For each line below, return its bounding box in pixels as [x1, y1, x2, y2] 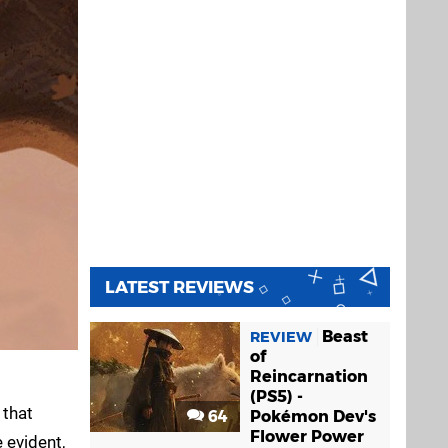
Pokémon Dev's [250, 407, 376, 426]
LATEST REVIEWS [105, 277, 254, 297]
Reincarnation [250, 367, 368, 386]
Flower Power [250, 427, 364, 446]
